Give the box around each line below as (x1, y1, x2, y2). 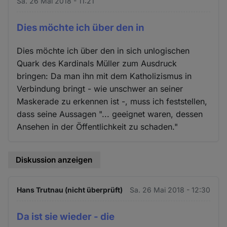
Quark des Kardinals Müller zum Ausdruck (17, 58, 177, 69)
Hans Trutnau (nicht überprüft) (17, 185, 123, 194)
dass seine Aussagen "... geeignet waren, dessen (17, 109, 203, 120)
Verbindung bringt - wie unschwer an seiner (17, 84, 183, 94)
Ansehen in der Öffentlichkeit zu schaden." (17, 122, 178, 132)
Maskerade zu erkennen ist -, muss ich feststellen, (17, 96, 208, 107)
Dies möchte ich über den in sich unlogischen (17, 46, 190, 56)
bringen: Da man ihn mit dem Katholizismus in (17, 71, 192, 82)
